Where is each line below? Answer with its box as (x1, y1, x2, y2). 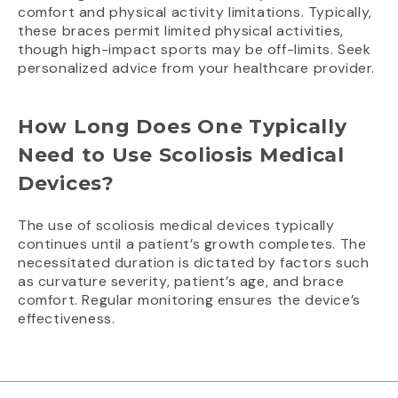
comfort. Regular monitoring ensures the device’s (18, 291, 361, 310)
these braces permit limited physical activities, (18, 21, 344, 41)
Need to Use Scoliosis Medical (18, 143, 345, 168)
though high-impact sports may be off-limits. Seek (18, 40, 371, 60)
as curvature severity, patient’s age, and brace (18, 272, 345, 291)
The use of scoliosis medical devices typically (18, 216, 335, 235)
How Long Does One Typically (18, 115, 347, 139)
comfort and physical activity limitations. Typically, (18, 3, 372, 22)
